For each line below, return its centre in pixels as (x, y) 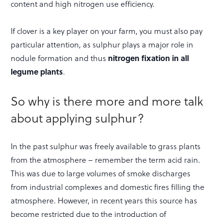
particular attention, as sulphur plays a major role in (102, 44)
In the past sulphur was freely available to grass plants (106, 146)
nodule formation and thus (60, 58)
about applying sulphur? (77, 117)
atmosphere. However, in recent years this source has (104, 200)
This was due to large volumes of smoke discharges (101, 173)
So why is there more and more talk (107, 100)
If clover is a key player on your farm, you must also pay (107, 31)
